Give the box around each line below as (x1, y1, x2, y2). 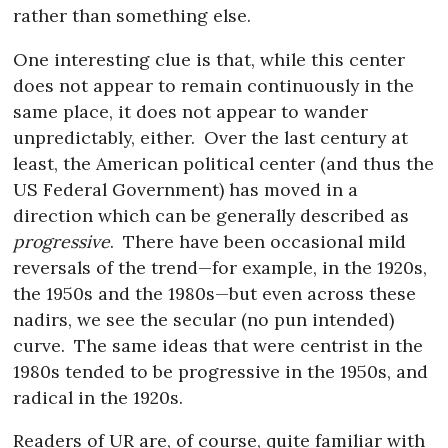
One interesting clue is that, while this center (13, 47, 406, 71)
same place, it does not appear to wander (13, 99, 369, 123)
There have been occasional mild (117, 229, 406, 253)
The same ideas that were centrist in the (68, 333, 423, 357)
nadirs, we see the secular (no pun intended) (13, 307, 395, 331)
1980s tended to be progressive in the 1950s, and (13, 359, 429, 383)
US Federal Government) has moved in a (13, 177, 359, 201)
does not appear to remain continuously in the (13, 73, 415, 97)
